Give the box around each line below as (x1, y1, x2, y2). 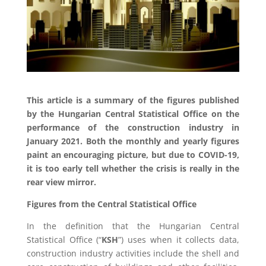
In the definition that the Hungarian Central (26, 220, 240, 232)
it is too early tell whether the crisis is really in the (26, 162, 240, 174)
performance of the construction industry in (26, 121, 240, 133)
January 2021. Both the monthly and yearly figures (26, 135, 240, 147)
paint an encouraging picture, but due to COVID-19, (26, 148, 240, 160)
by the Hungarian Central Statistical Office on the (26, 107, 240, 119)
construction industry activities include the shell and (26, 247, 240, 259)
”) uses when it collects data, (118, 233, 240, 245)
